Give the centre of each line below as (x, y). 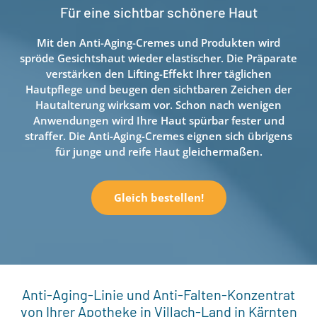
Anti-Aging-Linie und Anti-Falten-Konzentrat (158, 294)
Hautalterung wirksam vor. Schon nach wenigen (158, 104)
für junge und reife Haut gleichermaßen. (158, 151)
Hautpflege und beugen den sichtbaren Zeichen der (158, 89)
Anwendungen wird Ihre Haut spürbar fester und (158, 120)
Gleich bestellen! (158, 197)
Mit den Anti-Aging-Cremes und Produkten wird (158, 42)
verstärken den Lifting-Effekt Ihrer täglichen (158, 73)
